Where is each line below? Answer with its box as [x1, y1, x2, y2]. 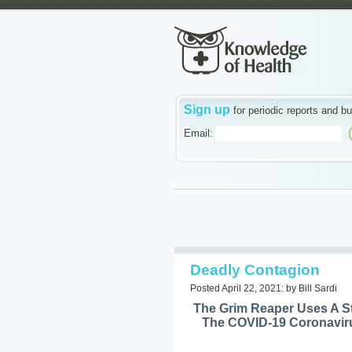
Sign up [184, 103, 230, 116]
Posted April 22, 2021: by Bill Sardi [190, 283, 337, 294]
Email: [184, 127, 213, 140]
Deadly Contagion [190, 262, 320, 278]
